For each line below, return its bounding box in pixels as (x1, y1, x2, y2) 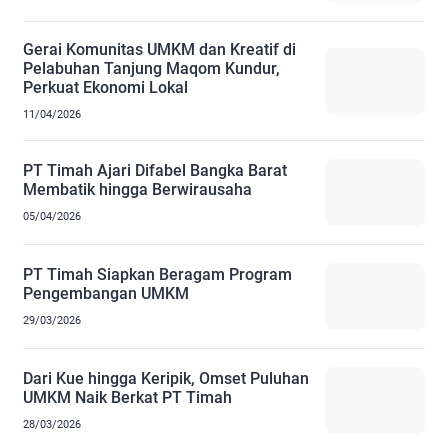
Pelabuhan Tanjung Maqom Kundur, (23, 59, 280, 79)
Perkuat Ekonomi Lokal (23, 78, 188, 98)
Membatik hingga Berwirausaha (23, 180, 252, 200)
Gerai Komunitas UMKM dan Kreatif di (23, 40, 296, 60)
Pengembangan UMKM (23, 283, 189, 303)
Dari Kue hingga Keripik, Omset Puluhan (23, 368, 309, 388)
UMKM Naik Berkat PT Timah (23, 387, 232, 407)
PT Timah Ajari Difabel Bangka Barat (23, 161, 287, 181)
